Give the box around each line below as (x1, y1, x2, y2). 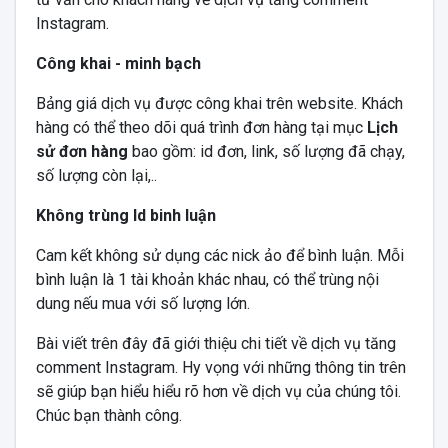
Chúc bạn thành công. (35, 405, 182, 425)
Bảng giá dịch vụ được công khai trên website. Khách (35, 93, 403, 113)
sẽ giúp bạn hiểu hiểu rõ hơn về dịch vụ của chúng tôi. (35, 381, 401, 401)
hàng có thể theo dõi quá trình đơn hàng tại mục (35, 117, 367, 137)
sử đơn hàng (35, 141, 128, 161)
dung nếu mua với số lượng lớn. (35, 293, 250, 313)
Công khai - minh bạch (35, 53, 201, 73)
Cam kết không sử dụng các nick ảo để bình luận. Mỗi (35, 245, 404, 265)
